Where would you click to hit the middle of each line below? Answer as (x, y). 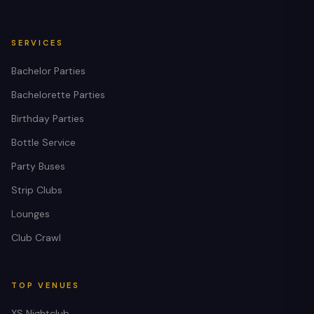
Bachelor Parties (48, 70)
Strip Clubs (37, 190)
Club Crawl (36, 237)
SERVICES (37, 42)
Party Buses (38, 166)
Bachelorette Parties (58, 94)
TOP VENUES (46, 285)
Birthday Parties (48, 118)
